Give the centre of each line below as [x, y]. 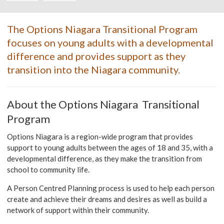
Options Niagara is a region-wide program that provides [100, 137]
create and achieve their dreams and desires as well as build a [107, 199]
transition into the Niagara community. [94, 70]
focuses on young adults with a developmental [110, 43]
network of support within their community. [78, 210]
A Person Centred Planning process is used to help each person [111, 188]
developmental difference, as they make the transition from [105, 159]
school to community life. [48, 170]
